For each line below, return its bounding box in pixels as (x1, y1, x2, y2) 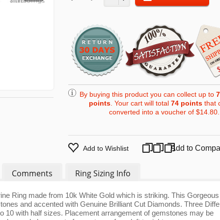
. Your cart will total (110, 99, 171, 107)
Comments (12, 168, 53, 179)
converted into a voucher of (109, 108, 196, 116)
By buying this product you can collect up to (80, 90, 216, 98)
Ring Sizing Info (75, 168, 131, 179)
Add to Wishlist (83, 144, 129, 152)
